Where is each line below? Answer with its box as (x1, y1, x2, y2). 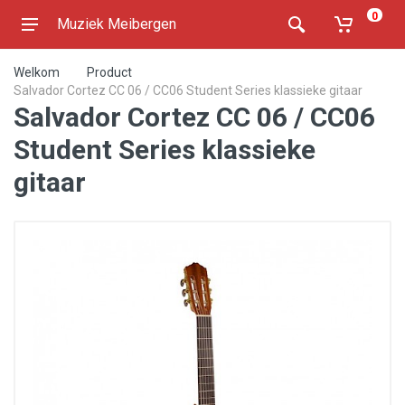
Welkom (14, 65, 60, 80)
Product (87, 65, 132, 80)
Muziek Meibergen (57, 15, 176, 33)
